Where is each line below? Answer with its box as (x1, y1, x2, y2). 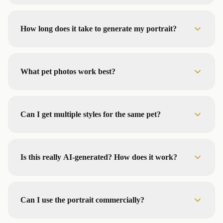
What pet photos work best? (20, 67, 115, 76)
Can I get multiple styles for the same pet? (20, 110, 161, 118)
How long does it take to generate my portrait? (20, 24, 177, 33)
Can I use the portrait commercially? (20, 196, 144, 204)
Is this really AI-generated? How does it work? (20, 153, 177, 161)
